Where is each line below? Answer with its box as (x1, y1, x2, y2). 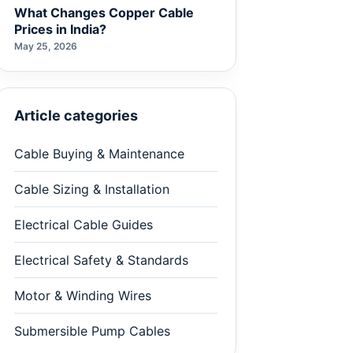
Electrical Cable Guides (14, 217, 153, 232)
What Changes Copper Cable (14, 5, 194, 20)
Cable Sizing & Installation (14, 181, 169, 197)
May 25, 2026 (14, 40, 77, 52)
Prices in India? (14, 21, 106, 37)
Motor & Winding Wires (14, 288, 151, 303)
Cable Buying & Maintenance (14, 146, 184, 162)
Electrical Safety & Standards (14, 252, 188, 268)
